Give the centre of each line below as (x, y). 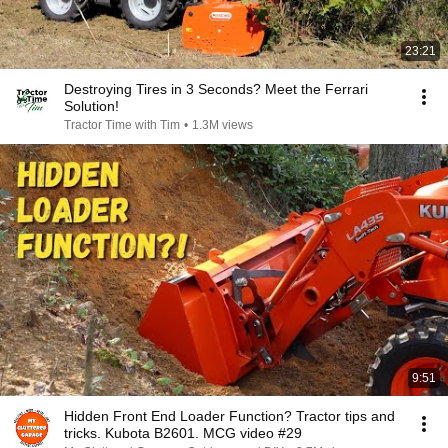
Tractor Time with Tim (122, 125)
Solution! (91, 106)
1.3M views (222, 125)
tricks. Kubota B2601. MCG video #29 (183, 433)
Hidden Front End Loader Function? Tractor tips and (229, 416)
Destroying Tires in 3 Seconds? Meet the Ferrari (216, 89)
